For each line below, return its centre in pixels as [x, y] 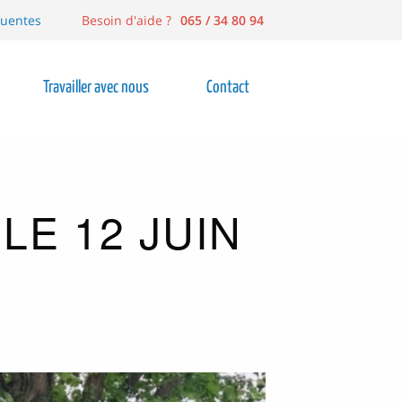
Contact [228, 87]
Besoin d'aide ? [126, 20]
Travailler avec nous [96, 87]
